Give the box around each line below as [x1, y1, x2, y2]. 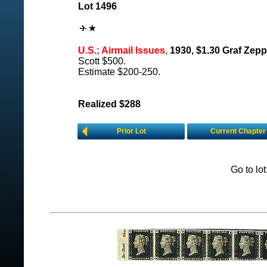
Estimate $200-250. [78, 67, 160, 77]
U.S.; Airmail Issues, [78, 45, 167, 55]
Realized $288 [78, 99, 141, 109]
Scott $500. [78, 56, 126, 66]
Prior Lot [116, 127, 146, 135]
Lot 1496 [78, 1, 117, 11]
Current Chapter [210, 127, 266, 135]
